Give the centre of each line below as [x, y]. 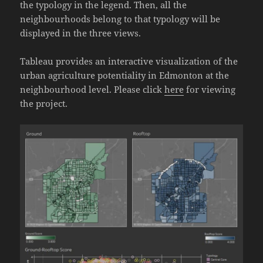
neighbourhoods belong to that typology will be [120, 18]
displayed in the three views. [82, 33]
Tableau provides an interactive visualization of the [129, 61]
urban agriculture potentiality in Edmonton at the [125, 75]
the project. [44, 103]
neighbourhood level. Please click [92, 89]
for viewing [210, 89]
